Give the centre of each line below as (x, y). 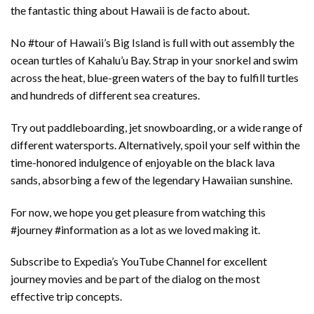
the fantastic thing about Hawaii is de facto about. (130, 11)
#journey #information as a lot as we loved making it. (135, 229)
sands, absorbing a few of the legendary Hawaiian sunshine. (151, 179)
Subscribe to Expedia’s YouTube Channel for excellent (139, 261)
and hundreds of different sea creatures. (105, 95)
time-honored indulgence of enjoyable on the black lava (143, 162)
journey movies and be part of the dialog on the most (135, 279)
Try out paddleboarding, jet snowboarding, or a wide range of (157, 127)
